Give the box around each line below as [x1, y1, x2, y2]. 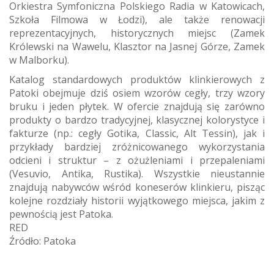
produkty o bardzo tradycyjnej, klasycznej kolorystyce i [9, 113, 265, 127]
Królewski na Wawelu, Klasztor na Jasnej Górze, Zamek [9, 39, 265, 53]
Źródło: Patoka [9, 234, 76, 248]
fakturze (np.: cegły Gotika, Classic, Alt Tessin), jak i [9, 126, 265, 140]
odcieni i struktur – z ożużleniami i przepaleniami [9, 153, 265, 167]
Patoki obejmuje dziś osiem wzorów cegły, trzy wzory [9, 86, 265, 100]
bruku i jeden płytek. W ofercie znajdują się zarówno [9, 99, 265, 113]
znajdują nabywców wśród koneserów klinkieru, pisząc [9, 180, 265, 194]
